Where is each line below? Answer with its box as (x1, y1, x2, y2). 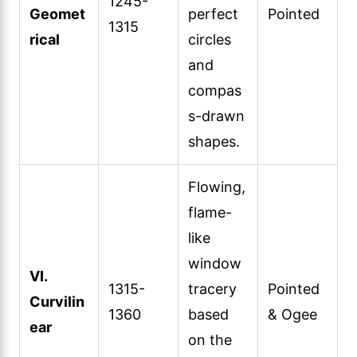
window (188, 254, 241, 272)
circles (188, 30, 231, 48)
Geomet (29, 5, 85, 22)
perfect (188, 5, 238, 22)
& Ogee (268, 305, 317, 323)
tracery (188, 280, 237, 297)
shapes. (188, 132, 240, 150)
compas (188, 81, 241, 99)
